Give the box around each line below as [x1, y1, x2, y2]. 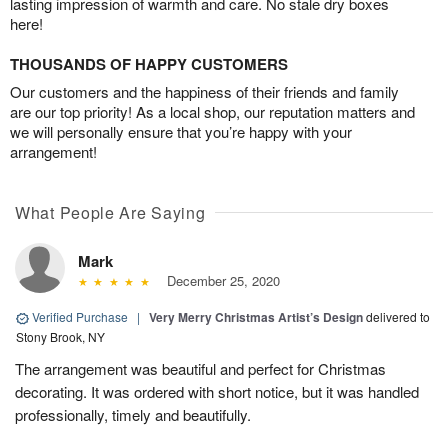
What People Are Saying [15, 201, 206, 225]
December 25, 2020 [158, 271, 280, 291]
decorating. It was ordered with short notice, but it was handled [15, 381, 419, 403]
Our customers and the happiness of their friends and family [10, 81, 399, 103]
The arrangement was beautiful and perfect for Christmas [15, 358, 386, 380]
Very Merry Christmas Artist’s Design [149, 308, 363, 327]
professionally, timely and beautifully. [15, 404, 251, 426]
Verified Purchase [29, 308, 131, 326]
